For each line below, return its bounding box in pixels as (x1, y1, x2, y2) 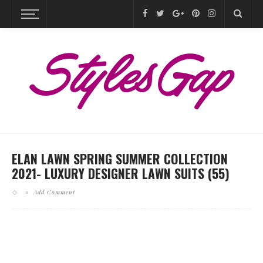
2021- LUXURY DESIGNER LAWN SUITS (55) (12, 164, 230, 183)
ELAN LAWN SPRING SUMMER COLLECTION (12, 149, 228, 168)
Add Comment (33, 188, 75, 196)
